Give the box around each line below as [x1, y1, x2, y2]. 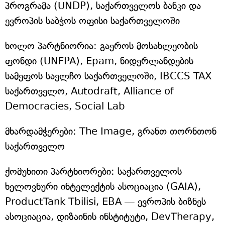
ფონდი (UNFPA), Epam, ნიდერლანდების [5, 55, 193, 67]
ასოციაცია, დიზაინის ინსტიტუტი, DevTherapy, [5, 211, 214, 223]
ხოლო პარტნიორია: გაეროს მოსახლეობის [5, 40, 198, 52]
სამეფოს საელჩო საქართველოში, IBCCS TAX [5, 70, 212, 82]
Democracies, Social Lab [5, 100, 125, 113]
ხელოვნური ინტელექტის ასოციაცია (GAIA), [5, 181, 201, 193]
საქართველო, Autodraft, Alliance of [5, 85, 174, 97]
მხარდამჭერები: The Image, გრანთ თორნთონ [5, 126, 216, 138]
